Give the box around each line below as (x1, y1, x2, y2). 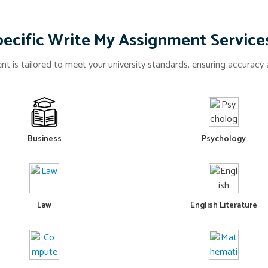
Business (27, 132, 62, 147)
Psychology (202, 132, 246, 147)
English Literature (190, 199, 257, 213)
